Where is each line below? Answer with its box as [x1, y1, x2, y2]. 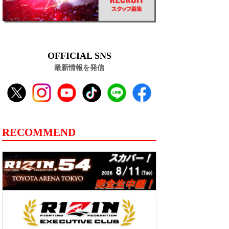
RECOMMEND [2, 126, 76, 139]
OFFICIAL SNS [47, 50, 111, 61]
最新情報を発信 [54, 63, 104, 72]
